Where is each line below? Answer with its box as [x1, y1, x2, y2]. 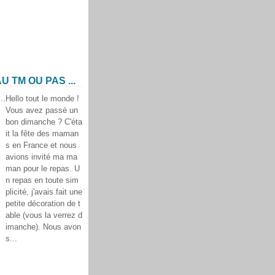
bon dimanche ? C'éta [6, 117, 82, 126]
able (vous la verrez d [6, 211, 82, 220]
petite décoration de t [6, 199, 80, 208]
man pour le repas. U [6, 164, 80, 173]
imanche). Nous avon [6, 222, 81, 231]
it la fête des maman [6, 129, 79, 138]
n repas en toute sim [6, 176, 79, 185]
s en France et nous [6, 141, 77, 150]
